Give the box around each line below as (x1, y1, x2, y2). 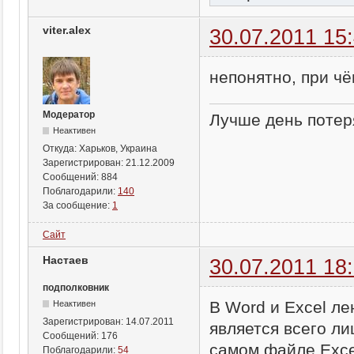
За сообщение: (43, 199, 112, 211)
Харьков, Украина (79, 142, 157, 154)
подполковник (43, 281, 109, 293)
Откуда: (43, 142, 79, 154)
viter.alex (43, 23, 91, 36)
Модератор (43, 108, 95, 120)
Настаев (43, 253, 88, 266)
